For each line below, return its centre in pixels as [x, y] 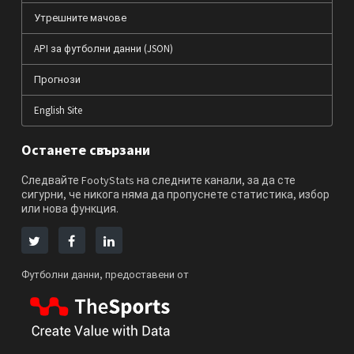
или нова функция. [70, 208]
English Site [58, 110]
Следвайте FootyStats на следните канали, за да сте [158, 180]
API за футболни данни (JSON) [103, 48]
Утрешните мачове [80, 17]
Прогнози [57, 79]
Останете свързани [85, 149]
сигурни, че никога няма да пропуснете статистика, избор [175, 194]
